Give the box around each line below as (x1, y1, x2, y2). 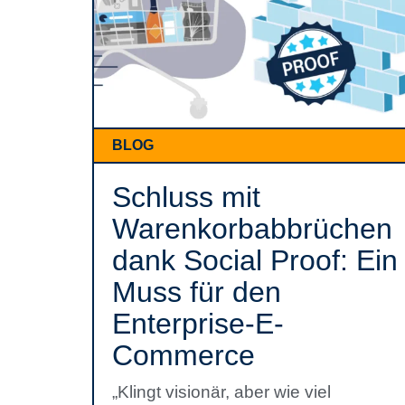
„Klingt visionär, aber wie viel (112, 382, 331, 401)
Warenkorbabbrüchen (112, 212, 392, 245)
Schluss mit (112, 181, 260, 213)
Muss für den (112, 276, 281, 308)
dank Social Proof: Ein (112, 244, 398, 277)
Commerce (112, 339, 255, 372)
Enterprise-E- (112, 307, 284, 340)
